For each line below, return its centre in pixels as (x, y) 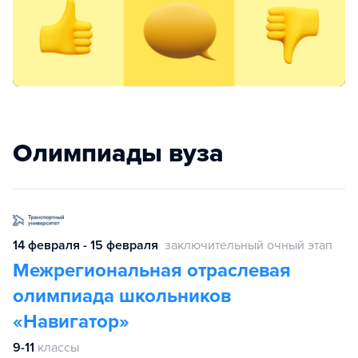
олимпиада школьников (122, 296)
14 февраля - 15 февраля (86, 245)
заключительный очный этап (249, 245)
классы (58, 347)
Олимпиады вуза (118, 153)
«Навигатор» (71, 321)
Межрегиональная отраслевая (152, 270)
